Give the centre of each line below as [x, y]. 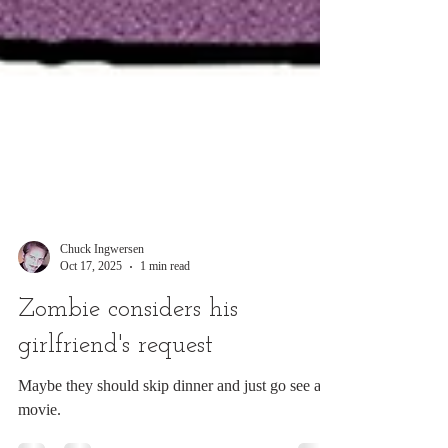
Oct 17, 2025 [91, 354]
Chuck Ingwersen [102, 337]
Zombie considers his [128, 397]
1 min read [165, 354]
